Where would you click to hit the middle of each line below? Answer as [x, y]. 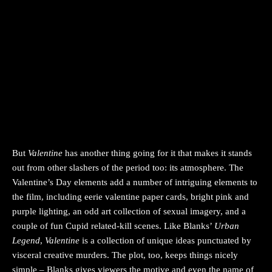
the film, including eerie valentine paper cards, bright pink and [131, 197]
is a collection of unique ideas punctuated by [167, 241]
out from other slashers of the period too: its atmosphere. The [128, 168]
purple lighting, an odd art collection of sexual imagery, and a [129, 212]
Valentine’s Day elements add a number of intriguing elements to [135, 182]
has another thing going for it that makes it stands [158, 153]
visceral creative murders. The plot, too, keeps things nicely [125, 255]
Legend [26, 241]
